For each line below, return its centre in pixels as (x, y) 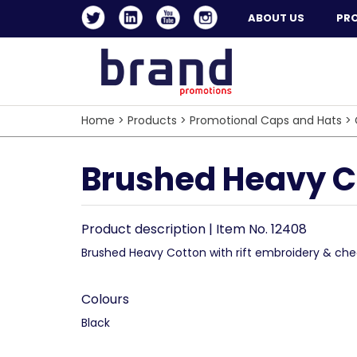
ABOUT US (276, 18)
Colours (105, 299)
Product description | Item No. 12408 (194, 229)
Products (152, 120)
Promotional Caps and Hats (266, 120)
